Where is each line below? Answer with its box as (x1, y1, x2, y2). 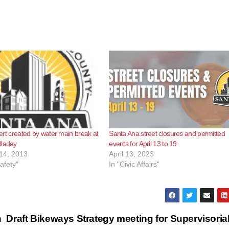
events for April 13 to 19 (109, 139, 177, 148)
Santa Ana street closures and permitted (109, 129, 225, 138)
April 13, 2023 (109, 149, 154, 158)
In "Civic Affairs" (109, 159, 160, 168)
